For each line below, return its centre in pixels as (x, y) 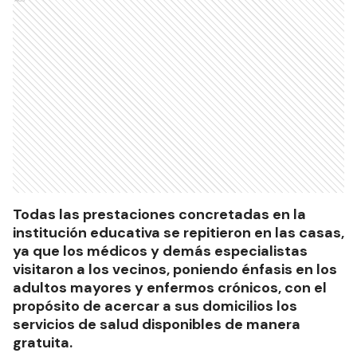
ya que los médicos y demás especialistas (160, 251)
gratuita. (43, 343)
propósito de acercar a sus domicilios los (155, 306)
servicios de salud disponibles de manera (157, 324)
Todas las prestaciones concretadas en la (159, 214)
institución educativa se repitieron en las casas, (178, 233)
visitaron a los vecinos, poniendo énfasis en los (175, 269)
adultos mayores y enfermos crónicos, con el (170, 288)
